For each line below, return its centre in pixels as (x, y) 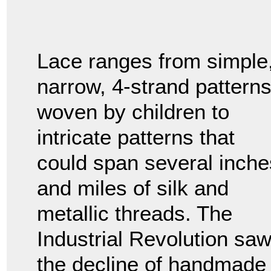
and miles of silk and (133, 188)
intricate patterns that (136, 137)
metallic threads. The (135, 213)
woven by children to (133, 111)
